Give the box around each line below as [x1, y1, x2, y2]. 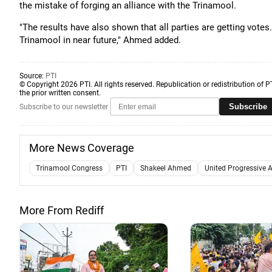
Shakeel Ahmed [140, 164, 191, 172]
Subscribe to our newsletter [19, 102, 108, 111]
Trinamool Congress [36, 164, 103, 172]
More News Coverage [29, 141, 134, 154]
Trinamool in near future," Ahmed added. [19, 35, 181, 46]
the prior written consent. [19, 89, 101, 97]
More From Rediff [19, 204, 104, 217]
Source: [19, 72, 46, 80]
